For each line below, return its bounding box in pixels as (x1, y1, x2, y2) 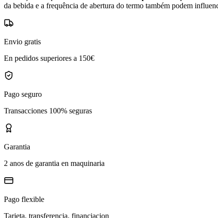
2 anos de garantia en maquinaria (4, 159, 105, 168)
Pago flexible (4, 195, 44, 204)
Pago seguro (4, 90, 42, 99)
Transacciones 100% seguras (4, 107, 92, 115)
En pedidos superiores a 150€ (4, 54, 94, 63)
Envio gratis (4, 37, 41, 46)
